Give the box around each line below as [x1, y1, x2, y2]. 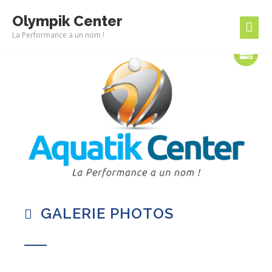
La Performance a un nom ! [12, 30, 104, 40]
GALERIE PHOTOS [36, 204, 174, 222]
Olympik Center [12, 12, 123, 30]
